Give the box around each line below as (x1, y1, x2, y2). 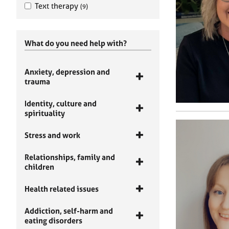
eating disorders (25, 216, 82, 225)
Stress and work (25, 130, 80, 140)
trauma (25, 77, 50, 86)
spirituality (25, 108, 65, 118)
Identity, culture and (25, 99, 97, 108)
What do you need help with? (25, 38, 127, 48)
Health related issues (25, 184, 99, 194)
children (25, 162, 54, 172)
